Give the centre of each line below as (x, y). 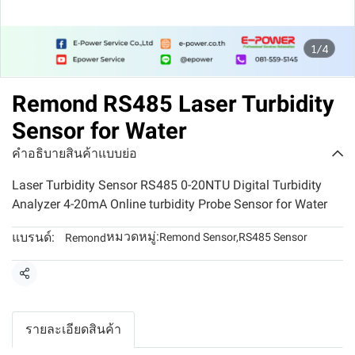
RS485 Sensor (273, 237)
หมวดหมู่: (133, 237)
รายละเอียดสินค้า (73, 329)
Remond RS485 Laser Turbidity (173, 104)
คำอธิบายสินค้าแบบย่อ (74, 153)
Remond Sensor (198, 237)
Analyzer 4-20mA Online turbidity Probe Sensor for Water (170, 204)
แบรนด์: (33, 237)
